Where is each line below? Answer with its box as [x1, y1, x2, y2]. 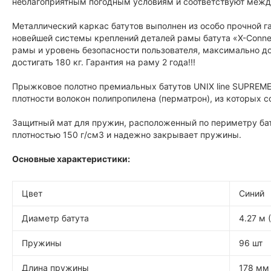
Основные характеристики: [12, 154, 130, 164]
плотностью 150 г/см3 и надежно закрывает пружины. [12, 129, 241, 140]
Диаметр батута [22, 213, 89, 223]
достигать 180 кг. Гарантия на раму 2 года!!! [12, 57, 195, 67]
